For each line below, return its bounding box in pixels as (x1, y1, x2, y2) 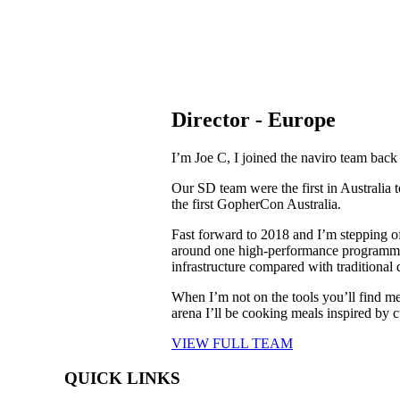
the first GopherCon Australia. (171, 196, 345, 212)
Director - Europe (171, 108, 336, 132)
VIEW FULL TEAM (171, 336, 293, 352)
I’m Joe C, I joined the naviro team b (171, 150, 378, 166)
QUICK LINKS (64, 368, 180, 387)
